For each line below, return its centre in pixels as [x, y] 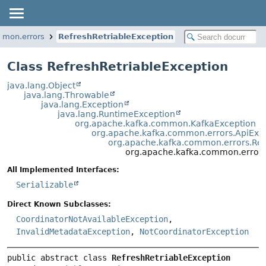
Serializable [45, 185]
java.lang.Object [41, 85]
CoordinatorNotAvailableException [92, 219]
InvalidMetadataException [73, 232]
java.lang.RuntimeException [117, 114]
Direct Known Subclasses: [59, 205]
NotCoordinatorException [194, 232]
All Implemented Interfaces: [63, 170]
